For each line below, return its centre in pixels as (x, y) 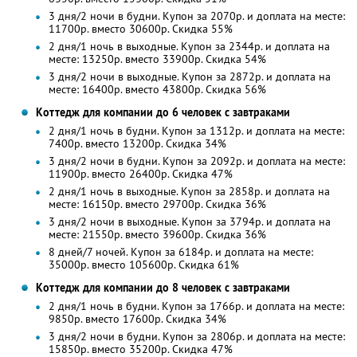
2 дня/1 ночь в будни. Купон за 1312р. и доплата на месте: (196, 131)
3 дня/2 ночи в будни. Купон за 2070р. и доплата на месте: (196, 16)
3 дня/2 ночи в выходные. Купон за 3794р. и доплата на (189, 222)
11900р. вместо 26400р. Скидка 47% (140, 174)
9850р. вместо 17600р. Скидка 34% (137, 319)
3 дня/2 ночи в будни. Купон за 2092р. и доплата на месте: (196, 161)
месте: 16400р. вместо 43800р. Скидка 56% (157, 90)
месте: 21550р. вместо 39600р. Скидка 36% (157, 235)
